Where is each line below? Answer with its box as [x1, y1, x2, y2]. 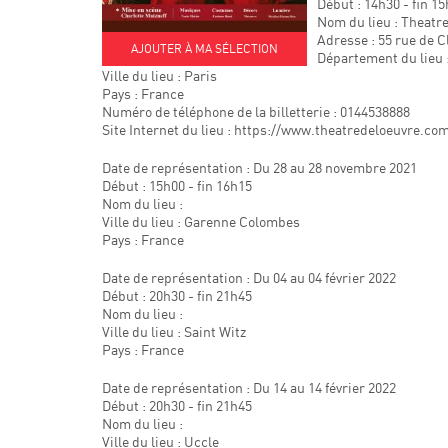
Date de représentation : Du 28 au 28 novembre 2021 [102, 159, 417, 176]
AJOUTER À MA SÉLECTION [131, 40, 279, 56]
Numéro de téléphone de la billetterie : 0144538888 [102, 103, 410, 120]
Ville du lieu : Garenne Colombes [102, 213, 300, 230]
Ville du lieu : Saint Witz [102, 323, 246, 340]
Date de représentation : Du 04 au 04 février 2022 [102, 269, 396, 286]
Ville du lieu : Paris [102, 67, 217, 84]
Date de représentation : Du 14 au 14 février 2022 [102, 379, 396, 396]
